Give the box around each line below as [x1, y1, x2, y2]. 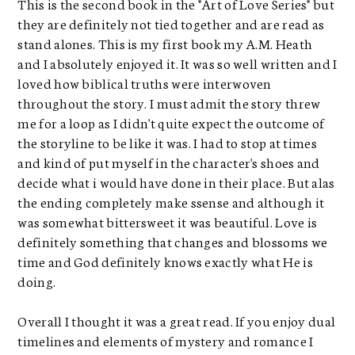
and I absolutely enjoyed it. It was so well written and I [17, 52, 338, 72]
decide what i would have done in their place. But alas [17, 171, 335, 191]
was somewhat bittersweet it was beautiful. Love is [17, 211, 318, 231]
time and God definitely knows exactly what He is [17, 250, 313, 270]
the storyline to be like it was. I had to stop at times [17, 132, 317, 151]
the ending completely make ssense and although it [17, 191, 325, 211]
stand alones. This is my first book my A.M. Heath [17, 32, 313, 52]
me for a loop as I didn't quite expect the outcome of [17, 112, 325, 132]
